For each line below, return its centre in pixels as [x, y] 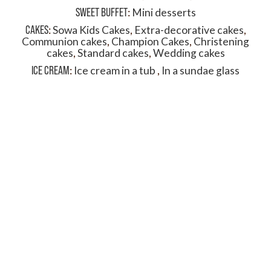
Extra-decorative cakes [189, 30]
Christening [221, 41]
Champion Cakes [150, 41]
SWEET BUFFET [101, 12]
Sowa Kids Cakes [91, 30]
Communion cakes [64, 41]
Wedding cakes [189, 53]
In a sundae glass [201, 70]
